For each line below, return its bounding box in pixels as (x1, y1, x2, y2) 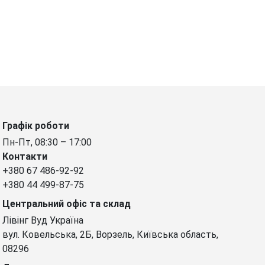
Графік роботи (2, 119, 69, 131)
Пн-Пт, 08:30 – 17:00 (2, 136, 92, 148)
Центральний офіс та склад (2, 198, 131, 209)
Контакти (2, 150, 47, 162)
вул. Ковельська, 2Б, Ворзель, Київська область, (2, 228, 218, 240)
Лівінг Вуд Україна (2, 214, 83, 226)
